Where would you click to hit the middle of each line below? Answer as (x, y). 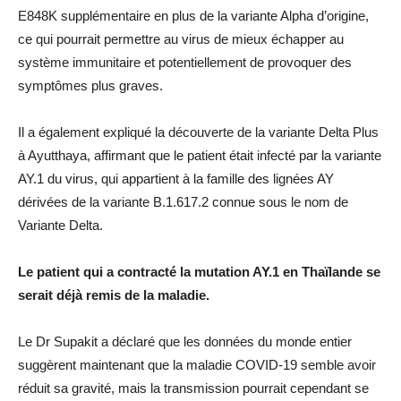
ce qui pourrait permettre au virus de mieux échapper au (181, 39)
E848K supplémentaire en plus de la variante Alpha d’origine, (193, 16)
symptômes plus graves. (90, 86)
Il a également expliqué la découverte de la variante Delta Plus (198, 132)
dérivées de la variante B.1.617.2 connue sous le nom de (183, 202)
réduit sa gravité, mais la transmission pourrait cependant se (193, 388)
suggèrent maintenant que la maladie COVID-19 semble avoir (197, 365)
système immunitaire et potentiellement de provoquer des (185, 63)
